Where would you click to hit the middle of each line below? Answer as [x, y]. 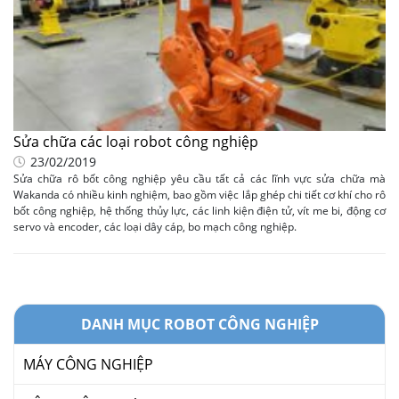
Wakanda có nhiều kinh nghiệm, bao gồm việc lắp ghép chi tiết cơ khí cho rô [199, 195]
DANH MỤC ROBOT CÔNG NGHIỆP [199, 325]
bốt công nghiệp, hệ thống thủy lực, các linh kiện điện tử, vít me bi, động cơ [199, 211]
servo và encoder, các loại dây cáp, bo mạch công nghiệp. [155, 227]
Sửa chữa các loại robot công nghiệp [136, 142]
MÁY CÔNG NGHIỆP [88, 365]
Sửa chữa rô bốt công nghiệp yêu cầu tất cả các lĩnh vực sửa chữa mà [199, 179]
